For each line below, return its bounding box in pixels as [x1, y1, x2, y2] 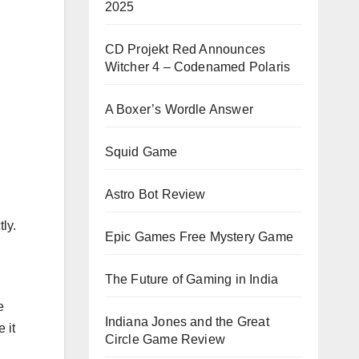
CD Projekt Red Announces [104, 42, 266, 56]
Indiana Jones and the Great [104, 314, 269, 329]
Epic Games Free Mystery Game [104, 229, 294, 244]
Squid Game [104, 144, 178, 159]
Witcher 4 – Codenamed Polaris [104, 59, 291, 74]
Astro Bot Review [104, 187, 206, 201]
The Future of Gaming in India [104, 272, 279, 286]
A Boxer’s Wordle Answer [104, 102, 254, 116]
